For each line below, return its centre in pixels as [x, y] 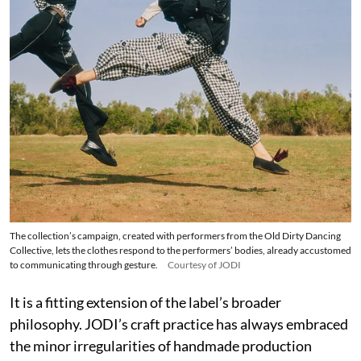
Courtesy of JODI [204, 265]
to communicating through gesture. [84, 265]
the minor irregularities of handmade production [161, 346]
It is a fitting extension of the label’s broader [145, 303]
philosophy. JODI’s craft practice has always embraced [179, 324]
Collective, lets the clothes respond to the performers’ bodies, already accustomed [180, 251]
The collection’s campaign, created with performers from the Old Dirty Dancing [175, 236]
